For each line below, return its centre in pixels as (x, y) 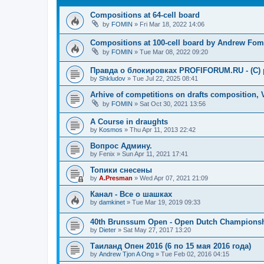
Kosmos (111, 130)
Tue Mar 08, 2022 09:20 (174, 52)
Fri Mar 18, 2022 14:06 (172, 24)
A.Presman (116, 178)
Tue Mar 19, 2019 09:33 (166, 202)
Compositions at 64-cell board (145, 15)
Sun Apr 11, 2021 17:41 (155, 154)
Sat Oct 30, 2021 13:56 (173, 103)
